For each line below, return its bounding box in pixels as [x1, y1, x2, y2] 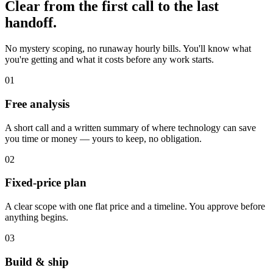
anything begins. [5, 212, 68, 223]
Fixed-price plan [5, 176, 87, 190]
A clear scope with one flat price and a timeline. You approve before [5, 201, 265, 212]
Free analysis [5, 97, 69, 110]
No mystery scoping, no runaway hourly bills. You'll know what [5, 43, 251, 54]
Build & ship [5, 255, 69, 268]
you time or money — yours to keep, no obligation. [5, 133, 202, 144]
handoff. [5, 15, 57, 31]
